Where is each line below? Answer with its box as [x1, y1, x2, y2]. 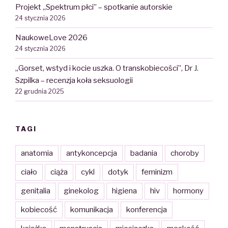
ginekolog [64, 186, 99, 196]
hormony [173, 186, 204, 196]
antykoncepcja [66, 149, 117, 158]
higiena [112, 186, 137, 196]
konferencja [126, 205, 167, 215]
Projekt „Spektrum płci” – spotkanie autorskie [15, 3, 173, 12]
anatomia [21, 149, 53, 158]
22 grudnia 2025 [15, 88, 64, 96]
